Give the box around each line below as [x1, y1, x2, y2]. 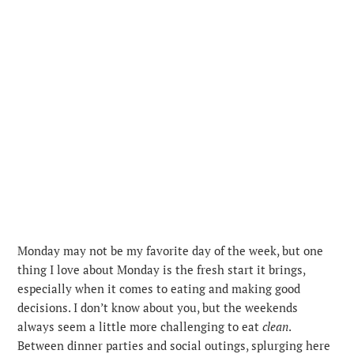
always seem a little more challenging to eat [17, 318, 263, 334]
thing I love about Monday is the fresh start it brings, [17, 261, 306, 277]
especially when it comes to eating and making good [17, 280, 301, 296]
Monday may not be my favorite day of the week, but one [17, 242, 324, 258]
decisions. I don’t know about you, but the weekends [17, 299, 299, 315]
